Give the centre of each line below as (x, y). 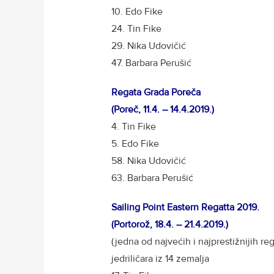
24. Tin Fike (136, 28)
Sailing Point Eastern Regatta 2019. (185, 207)
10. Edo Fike (137, 11)
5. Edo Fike (135, 143)
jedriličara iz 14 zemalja (160, 258)
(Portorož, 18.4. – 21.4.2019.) (170, 224)
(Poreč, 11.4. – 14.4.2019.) (163, 109)
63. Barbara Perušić (152, 178)
